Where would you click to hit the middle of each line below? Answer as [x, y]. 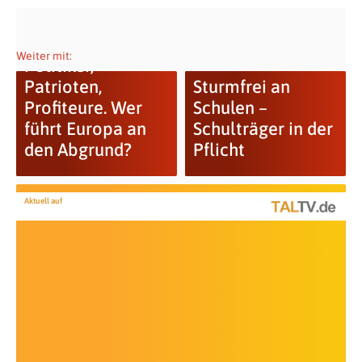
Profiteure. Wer [83, 108]
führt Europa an [85, 129]
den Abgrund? [78, 150]
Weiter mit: [44, 56]
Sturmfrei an [241, 87]
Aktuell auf [43, 201]
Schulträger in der [263, 129]
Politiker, [59, 66]
